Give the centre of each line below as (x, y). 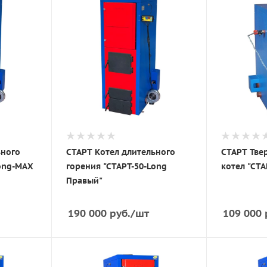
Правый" (84, 180)
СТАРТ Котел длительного (120, 152)
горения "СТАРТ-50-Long (116, 166)
